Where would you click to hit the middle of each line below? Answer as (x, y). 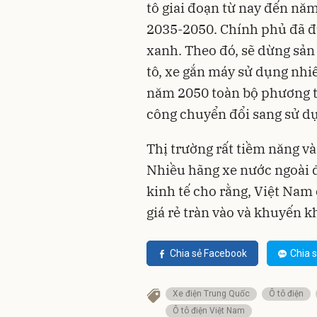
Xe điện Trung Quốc (211, 293)
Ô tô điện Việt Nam (209, 310)
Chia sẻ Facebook (208, 253)
